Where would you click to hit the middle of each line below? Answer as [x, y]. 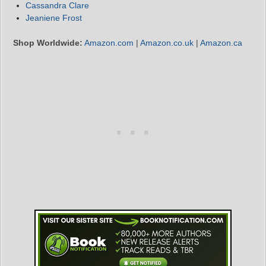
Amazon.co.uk [167, 42]
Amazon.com [109, 42]
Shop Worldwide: [48, 42]
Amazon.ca [221, 42]
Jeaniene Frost [54, 18]
